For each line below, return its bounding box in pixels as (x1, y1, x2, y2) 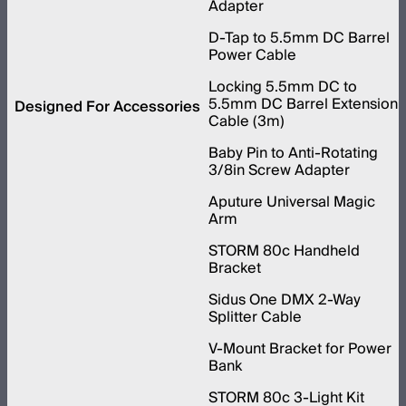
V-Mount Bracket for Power (208, 335, 391, 362)
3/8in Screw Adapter (208, 157, 350, 183)
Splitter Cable (208, 304, 302, 330)
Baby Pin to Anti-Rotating (208, 140, 378, 166)
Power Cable (208, 42, 296, 68)
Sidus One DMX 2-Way (208, 286, 361, 313)
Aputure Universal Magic (208, 188, 375, 215)
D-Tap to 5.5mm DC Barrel (208, 24, 390, 51)
